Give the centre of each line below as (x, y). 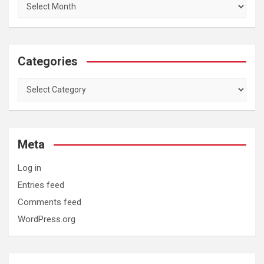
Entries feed (41, 185)
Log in (29, 168)
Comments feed (49, 202)
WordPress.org (47, 219)
